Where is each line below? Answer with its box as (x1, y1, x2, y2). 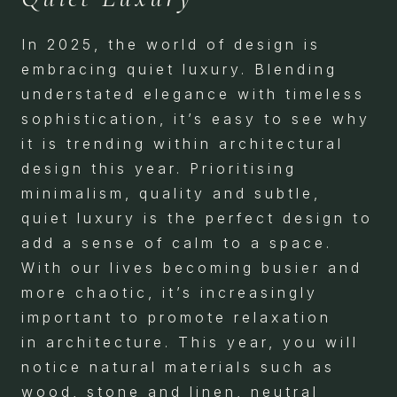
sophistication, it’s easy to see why (21, 110, 370, 128)
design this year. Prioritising (21, 160, 297, 177)
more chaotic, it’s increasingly (21, 284, 318, 301)
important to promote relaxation (21, 308, 331, 326)
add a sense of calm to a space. (21, 234, 332, 252)
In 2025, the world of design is (21, 35, 321, 53)
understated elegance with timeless (21, 85, 365, 103)
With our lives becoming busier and (21, 259, 362, 276)
